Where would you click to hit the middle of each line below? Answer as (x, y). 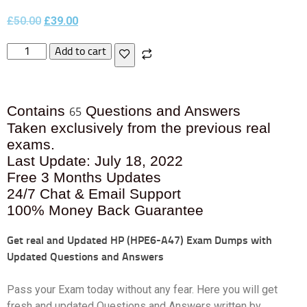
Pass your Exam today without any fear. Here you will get (142, 290)
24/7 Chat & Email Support (94, 194)
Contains (38, 111)
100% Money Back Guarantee (105, 210)
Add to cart (81, 51)
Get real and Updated (59, 240)
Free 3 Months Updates (84, 177)
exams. (31, 144)
